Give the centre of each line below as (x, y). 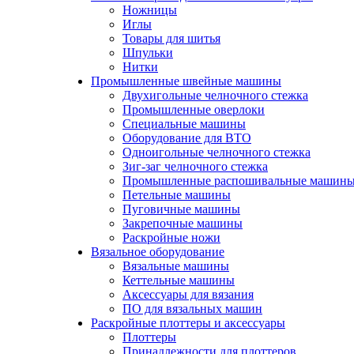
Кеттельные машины (179, 280)
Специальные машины (184, 124)
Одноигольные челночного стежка (217, 152)
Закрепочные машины (183, 223)
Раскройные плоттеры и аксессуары (188, 323)
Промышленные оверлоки (194, 109)
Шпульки (148, 53)
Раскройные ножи (171, 237)
